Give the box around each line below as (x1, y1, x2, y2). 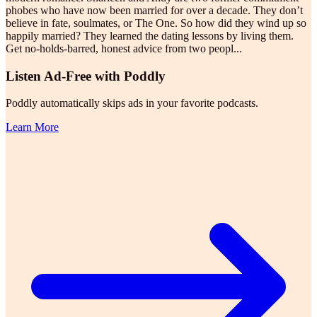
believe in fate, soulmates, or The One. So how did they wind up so (6, 16, 306, 29)
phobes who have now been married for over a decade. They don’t (6, 4, 303, 16)
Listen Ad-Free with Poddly (6, 68, 166, 83)
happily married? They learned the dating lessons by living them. (6, 29, 294, 42)
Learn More (6, 121, 59, 134)
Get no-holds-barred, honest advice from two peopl (6, 42, 234, 54)
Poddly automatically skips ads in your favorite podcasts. (6, 97, 258, 110)
